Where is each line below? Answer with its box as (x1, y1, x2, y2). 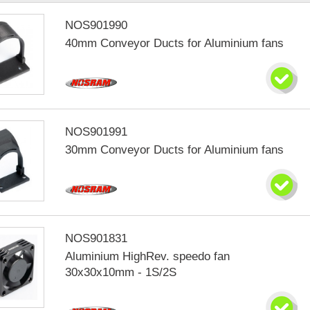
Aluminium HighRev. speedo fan (65, 250, 230, 263)
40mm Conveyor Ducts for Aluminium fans (65, 37, 284, 50)
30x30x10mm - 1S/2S (65, 266, 177, 279)
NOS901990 (65, 19, 128, 32)
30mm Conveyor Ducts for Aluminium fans (65, 143, 284, 156)
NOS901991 (65, 125, 128, 138)
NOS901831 (65, 232, 128, 245)
